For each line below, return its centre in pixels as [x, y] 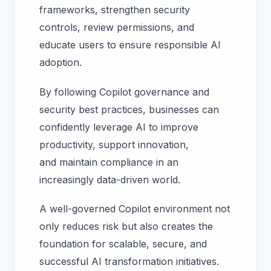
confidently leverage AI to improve [119, 127]
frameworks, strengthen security [115, 10]
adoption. [62, 63]
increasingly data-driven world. [111, 179]
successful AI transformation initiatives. [131, 261]
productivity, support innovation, [114, 144]
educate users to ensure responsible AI [130, 45]
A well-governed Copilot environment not [135, 208]
